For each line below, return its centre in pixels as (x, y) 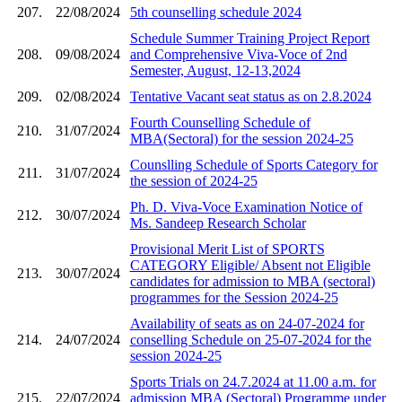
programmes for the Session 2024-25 (234, 297)
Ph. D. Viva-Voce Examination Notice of (246, 206)
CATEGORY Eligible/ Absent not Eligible (250, 265)
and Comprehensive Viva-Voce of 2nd (238, 54)
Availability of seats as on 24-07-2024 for (247, 323)
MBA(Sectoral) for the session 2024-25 (241, 138)
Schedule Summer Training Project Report (249, 38)
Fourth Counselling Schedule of (220, 122)
